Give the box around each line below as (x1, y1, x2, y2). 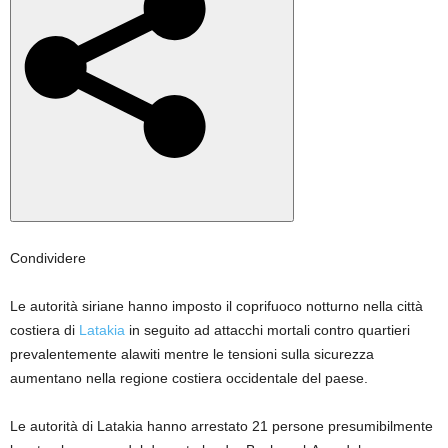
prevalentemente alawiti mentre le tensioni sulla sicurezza (10, 346, 374, 363)
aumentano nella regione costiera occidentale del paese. (10, 370, 368, 387)
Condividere (10, 250, 86, 267)
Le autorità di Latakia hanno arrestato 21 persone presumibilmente (10, 418, 433, 435)
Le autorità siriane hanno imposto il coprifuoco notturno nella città (10, 298, 423, 315)
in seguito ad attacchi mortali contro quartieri (125, 322, 410, 339)
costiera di (10, 322, 79, 339)
